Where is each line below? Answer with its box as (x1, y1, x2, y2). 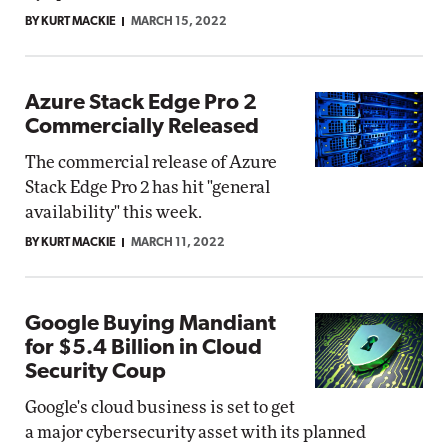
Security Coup (25, 361, 166, 384)
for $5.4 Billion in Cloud (25, 337, 262, 360)
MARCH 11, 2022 (131, 237, 225, 249)
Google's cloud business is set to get (25, 399, 295, 416)
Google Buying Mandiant (25, 313, 276, 336)
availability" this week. (25, 204, 202, 221)
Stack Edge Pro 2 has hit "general (25, 179, 270, 196)
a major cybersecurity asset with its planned (25, 424, 366, 441)
